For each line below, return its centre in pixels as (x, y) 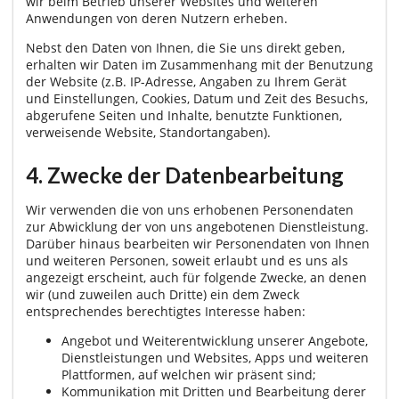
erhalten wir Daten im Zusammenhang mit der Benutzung (199, 64)
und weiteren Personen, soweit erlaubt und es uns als (187, 261)
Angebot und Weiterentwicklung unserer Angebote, (215, 341)
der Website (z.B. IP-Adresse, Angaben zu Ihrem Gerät (186, 81)
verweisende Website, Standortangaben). (148, 132)
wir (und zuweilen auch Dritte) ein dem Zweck (163, 295)
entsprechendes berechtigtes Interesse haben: (166, 312)
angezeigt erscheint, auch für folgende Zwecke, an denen (196, 278)
